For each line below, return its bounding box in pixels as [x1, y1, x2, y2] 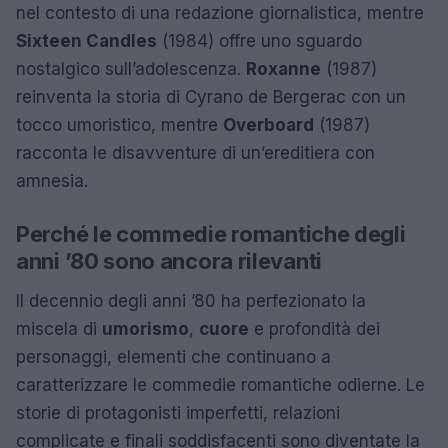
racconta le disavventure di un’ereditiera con [16, 142, 375, 163]
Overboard [223, 114, 314, 135]
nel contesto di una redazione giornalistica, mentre [16, 2, 424, 23]
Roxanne [246, 58, 321, 79]
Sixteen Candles [16, 30, 157, 51]
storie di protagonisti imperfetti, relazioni [16, 402, 340, 423]
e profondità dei [249, 318, 380, 339]
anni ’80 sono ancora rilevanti [16, 247, 322, 274]
